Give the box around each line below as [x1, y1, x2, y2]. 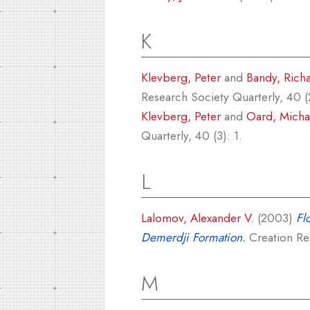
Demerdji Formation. [141, 228, 246, 246]
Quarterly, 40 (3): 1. [141, 126, 242, 144]
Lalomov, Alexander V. [141, 208, 254, 226]
